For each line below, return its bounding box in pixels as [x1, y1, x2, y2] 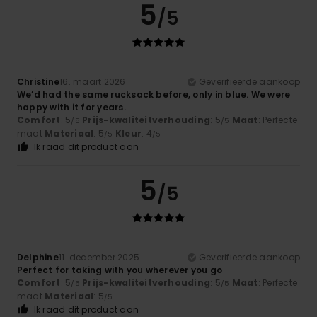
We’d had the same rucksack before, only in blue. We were [17, 88, 291, 101]
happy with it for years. [17, 101, 126, 114]
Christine [17, 76, 60, 88]
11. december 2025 [58, 251, 140, 264]
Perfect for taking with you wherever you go [17, 264, 223, 277]
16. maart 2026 [59, 76, 126, 88]
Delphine [17, 251, 59, 264]
